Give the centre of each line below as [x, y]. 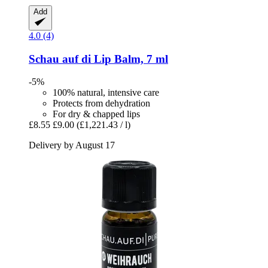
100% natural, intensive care [106, 93]
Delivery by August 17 [72, 145]
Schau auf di [60, 59]
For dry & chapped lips [96, 114]
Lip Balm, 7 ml [130, 59]
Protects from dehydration [101, 103]
